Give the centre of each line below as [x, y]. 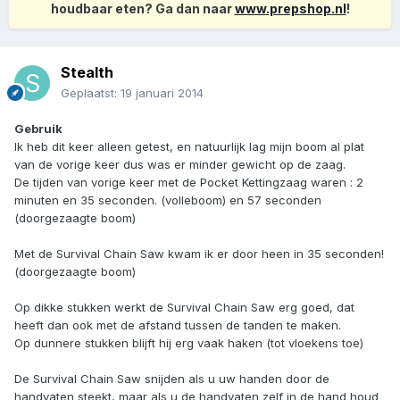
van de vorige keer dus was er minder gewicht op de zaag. [180, 165]
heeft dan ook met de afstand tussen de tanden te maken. [178, 325]
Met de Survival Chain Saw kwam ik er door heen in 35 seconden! [199, 254]
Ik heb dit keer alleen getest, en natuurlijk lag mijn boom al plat [189, 147]
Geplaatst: [91, 93]
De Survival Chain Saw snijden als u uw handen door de [172, 379]
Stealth [87, 73]
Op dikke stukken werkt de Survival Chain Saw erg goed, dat [184, 308]
